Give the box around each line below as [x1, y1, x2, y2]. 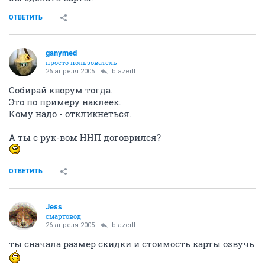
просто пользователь [46, 57, 117, 67]
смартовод [46, 211, 81, 221]
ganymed [46, 48, 77, 57]
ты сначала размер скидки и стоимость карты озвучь [9, 237, 254, 250]
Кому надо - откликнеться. [9, 107, 132, 119]
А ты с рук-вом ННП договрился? [9, 131, 161, 143]
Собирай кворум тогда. [9, 83, 113, 96]
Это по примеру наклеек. [9, 95, 121, 108]
